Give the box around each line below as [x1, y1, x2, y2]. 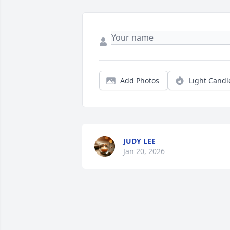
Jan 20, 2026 [123, 146, 165, 157]
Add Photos [120, 75, 159, 86]
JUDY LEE [123, 136, 156, 146]
